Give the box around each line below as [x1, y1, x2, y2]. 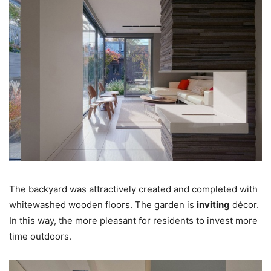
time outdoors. [9, 230, 71, 243]
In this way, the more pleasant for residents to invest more [9, 215, 258, 227]
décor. [230, 199, 259, 211]
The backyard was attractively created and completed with [9, 183, 258, 195]
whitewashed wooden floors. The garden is [9, 199, 197, 211]
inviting [197, 199, 230, 211]
